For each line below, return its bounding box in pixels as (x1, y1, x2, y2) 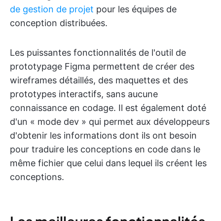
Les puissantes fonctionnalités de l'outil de (10, 47, 186, 58)
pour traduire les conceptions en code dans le (10, 144, 200, 155)
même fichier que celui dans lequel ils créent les (10, 158, 207, 169)
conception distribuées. (10, 18, 108, 29)
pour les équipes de (94, 4, 177, 15)
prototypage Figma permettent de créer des (10, 61, 194, 72)
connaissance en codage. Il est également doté (10, 103, 206, 113)
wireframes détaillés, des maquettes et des (10, 75, 188, 86)
